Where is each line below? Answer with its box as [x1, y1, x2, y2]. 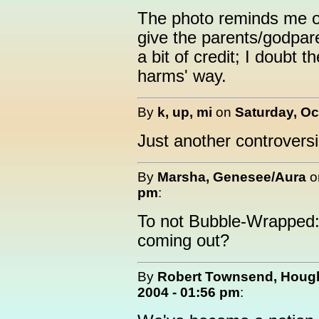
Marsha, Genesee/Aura [157, 169, 306, 184]
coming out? [137, 231, 229, 250]
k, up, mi [157, 105, 212, 120]
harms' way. [137, 67, 226, 85]
